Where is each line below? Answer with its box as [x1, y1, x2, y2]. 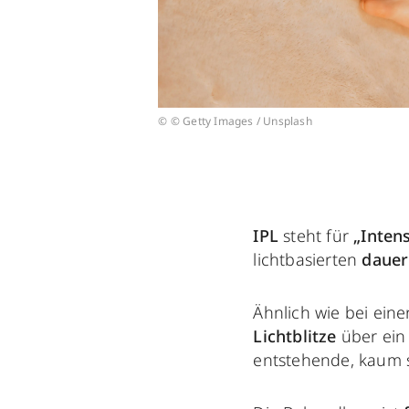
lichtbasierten [253, 248, 362, 271]
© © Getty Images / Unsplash [158, 113, 312, 130]
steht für [283, 225, 354, 247]
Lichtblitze [253, 325, 337, 348]
